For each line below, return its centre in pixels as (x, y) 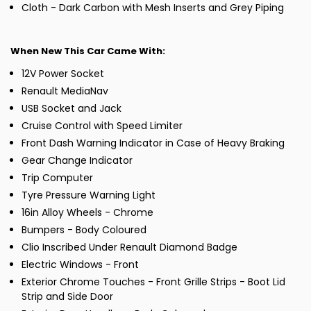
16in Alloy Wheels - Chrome (87, 213)
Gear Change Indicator (77, 161)
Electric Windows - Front (80, 265)
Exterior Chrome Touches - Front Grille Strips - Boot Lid (153, 282)
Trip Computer (57, 178)
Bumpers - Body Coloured (84, 230)
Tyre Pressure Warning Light (89, 195)
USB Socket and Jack (72, 109)
